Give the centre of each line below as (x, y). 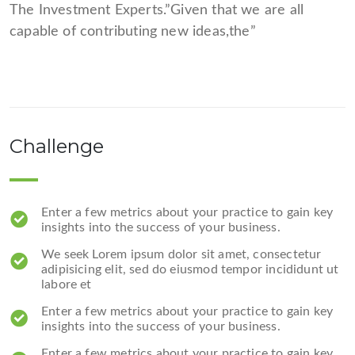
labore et (67, 284)
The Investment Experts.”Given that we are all (157, 10)
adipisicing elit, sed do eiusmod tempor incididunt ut (190, 269)
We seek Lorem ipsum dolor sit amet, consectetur (181, 254)
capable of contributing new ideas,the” (133, 31)
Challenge (57, 146)
